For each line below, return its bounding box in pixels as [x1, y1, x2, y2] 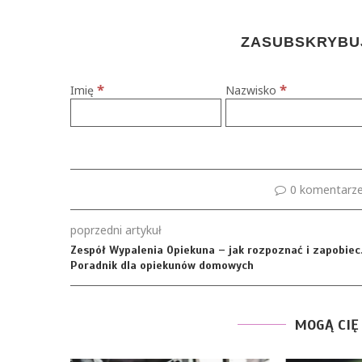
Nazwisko [225, 82, 280, 98]
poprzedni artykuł [70, 222, 162, 238]
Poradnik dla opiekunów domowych [70, 259, 254, 272]
